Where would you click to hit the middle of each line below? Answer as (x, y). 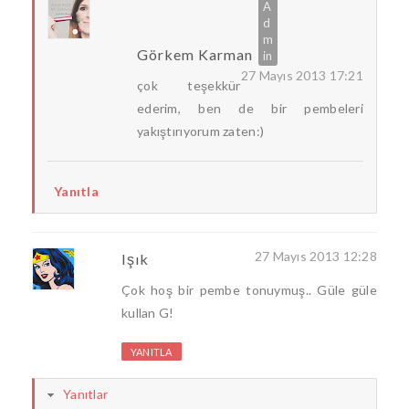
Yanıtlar (86, 394)
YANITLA (152, 352)
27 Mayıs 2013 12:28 (315, 257)
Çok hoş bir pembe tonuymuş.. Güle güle (249, 290)
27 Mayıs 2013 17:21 (302, 76)
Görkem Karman (195, 55)
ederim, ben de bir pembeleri (250, 109)
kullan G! (148, 313)
